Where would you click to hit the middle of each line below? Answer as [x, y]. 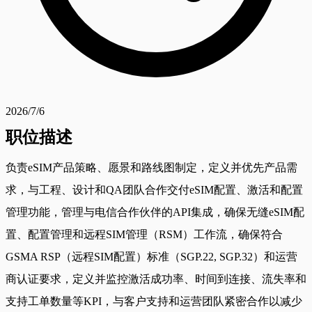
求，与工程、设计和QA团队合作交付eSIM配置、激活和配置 [154, 189]
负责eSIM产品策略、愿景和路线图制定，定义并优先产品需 [151, 167]
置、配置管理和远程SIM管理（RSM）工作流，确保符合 [144, 234]
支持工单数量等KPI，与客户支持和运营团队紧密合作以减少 [154, 301]
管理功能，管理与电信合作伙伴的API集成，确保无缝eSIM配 [155, 212]
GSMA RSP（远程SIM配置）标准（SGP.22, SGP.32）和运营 [151, 256]
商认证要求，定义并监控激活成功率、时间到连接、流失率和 [156, 279]
